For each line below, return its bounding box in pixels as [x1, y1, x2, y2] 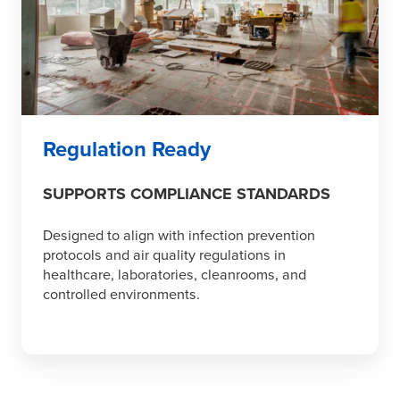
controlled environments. [43, 286, 200, 304]
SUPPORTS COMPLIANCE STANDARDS [43, 184, 330, 204]
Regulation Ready [43, 137, 211, 163]
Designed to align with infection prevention [43, 227, 315, 246]
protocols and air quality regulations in [43, 246, 286, 265]
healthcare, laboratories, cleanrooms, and [43, 266, 306, 285]
